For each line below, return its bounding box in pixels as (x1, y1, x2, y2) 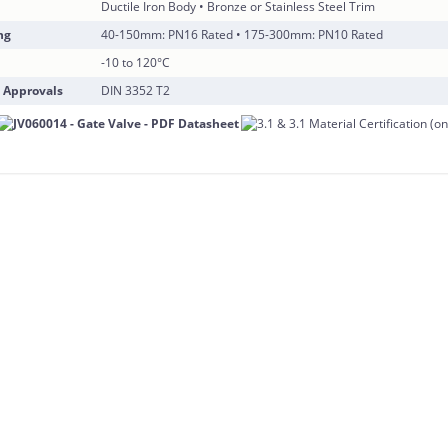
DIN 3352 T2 (101, 82, 171, 99)
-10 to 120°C (101, 54, 171, 71)
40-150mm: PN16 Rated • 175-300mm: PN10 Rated (101, 26, 384, 43)
